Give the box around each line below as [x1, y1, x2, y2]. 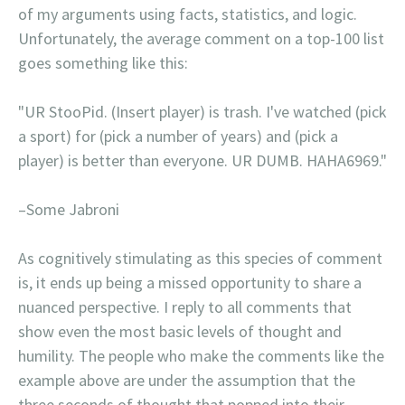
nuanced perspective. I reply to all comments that [18, 297, 352, 318]
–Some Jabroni [18, 199, 119, 221]
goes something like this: [18, 52, 188, 74]
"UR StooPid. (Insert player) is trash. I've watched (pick [18, 101, 387, 123]
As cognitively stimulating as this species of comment [18, 248, 382, 269]
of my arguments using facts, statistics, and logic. [18, 4, 357, 25]
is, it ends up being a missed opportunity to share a [18, 272, 362, 294]
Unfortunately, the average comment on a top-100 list [18, 28, 384, 50]
